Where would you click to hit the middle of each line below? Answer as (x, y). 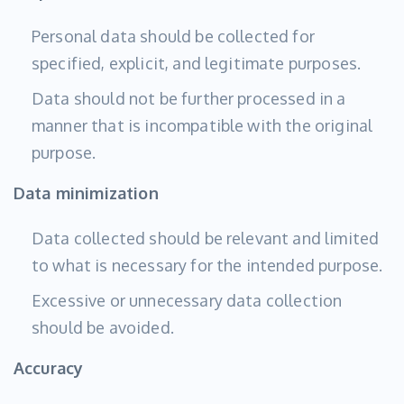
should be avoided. (103, 328)
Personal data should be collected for (173, 37)
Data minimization (86, 193)
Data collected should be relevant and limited (206, 239)
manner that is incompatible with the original (202, 126)
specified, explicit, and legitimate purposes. (197, 64)
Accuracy (49, 368)
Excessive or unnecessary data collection (187, 301)
